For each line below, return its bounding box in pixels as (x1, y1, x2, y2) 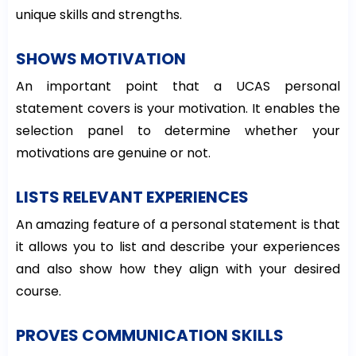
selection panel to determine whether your (16, 122, 340, 141)
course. (16, 282, 61, 301)
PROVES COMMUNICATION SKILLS (16, 324, 284, 347)
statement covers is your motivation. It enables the (16, 99, 340, 118)
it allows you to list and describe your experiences (16, 238, 340, 257)
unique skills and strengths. (16, 6, 182, 25)
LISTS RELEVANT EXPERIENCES (16, 186, 249, 209)
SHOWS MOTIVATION (16, 48, 186, 71)
